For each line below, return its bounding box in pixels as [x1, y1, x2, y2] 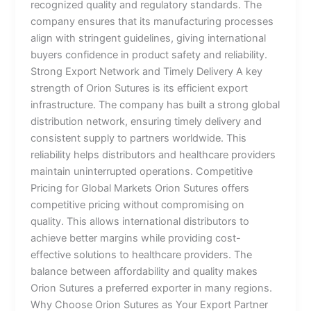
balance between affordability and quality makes [31, 264, 258, 278]
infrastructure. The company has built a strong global [31, 98, 280, 111]
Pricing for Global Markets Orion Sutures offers [31, 181, 250, 194]
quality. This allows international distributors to [31, 215, 250, 228]
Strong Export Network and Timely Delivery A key [31, 65, 263, 78]
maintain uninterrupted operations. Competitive [31, 165, 253, 178]
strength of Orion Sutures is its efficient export [31, 81, 249, 94]
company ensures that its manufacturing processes [31, 15, 274, 28]
